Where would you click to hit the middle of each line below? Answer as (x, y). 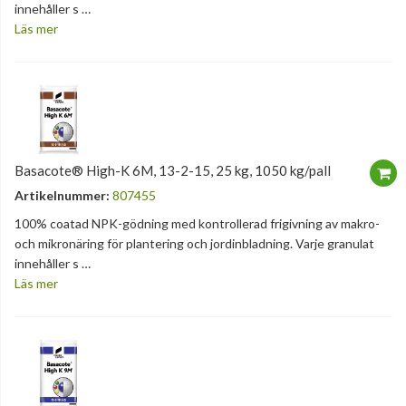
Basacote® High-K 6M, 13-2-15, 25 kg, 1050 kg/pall (173, 171)
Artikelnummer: (62, 196)
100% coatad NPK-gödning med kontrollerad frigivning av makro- (197, 224)
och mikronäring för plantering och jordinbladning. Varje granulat (194, 244)
